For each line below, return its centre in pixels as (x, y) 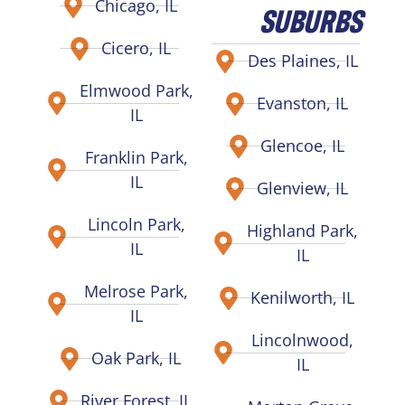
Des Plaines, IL (302, 61)
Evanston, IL (303, 104)
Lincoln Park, (136, 225)
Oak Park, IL (137, 358)
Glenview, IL (303, 188)
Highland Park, (303, 231)
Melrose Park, (137, 292)
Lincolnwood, (303, 340)
